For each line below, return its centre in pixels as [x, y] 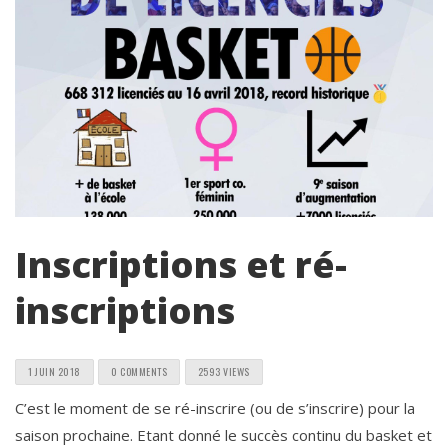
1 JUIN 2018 [54, 372]
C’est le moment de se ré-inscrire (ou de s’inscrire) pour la [215, 408]
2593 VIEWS [223, 372]
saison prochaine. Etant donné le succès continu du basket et [223, 435]
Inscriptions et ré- [181, 265]
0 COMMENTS [139, 372]
